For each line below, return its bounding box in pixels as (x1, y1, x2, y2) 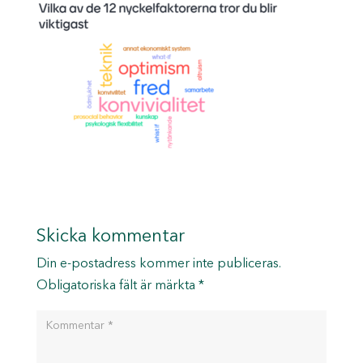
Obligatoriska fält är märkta (36, 279, 199, 293)
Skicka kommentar (36, 227, 185, 246)
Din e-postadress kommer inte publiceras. (36, 257, 281, 271)
